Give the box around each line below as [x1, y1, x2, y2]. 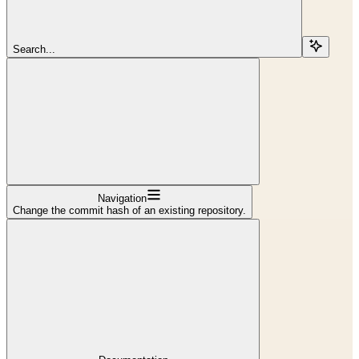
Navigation [98, 192, 147, 204]
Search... [13, 42, 55, 55]
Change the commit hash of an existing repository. [13, 204, 246, 216]
